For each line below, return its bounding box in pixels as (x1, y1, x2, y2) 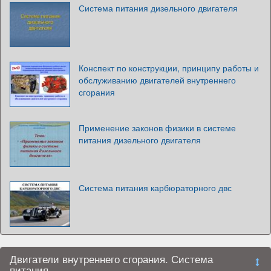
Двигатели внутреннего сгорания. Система (10, 251, 213, 266)
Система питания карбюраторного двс (79, 181, 232, 194)
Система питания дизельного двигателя (79, 1, 238, 14)
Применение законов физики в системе (79, 121, 236, 134)
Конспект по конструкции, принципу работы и (79, 61, 259, 74)
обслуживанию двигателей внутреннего (79, 73, 236, 86)
